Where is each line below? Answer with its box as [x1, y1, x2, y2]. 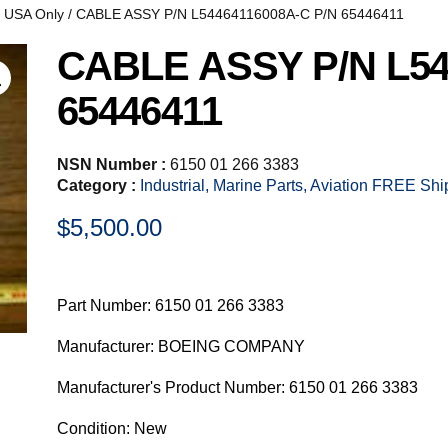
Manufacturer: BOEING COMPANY [56, 337, 305, 355]
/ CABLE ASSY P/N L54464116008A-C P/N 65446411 [64, 6, 404, 23]
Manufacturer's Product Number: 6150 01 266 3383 [56, 378, 418, 396]
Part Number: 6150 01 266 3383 [56, 296, 284, 314]
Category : [56, 177, 140, 195]
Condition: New [56, 419, 167, 437]
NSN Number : [56, 156, 170, 174]
